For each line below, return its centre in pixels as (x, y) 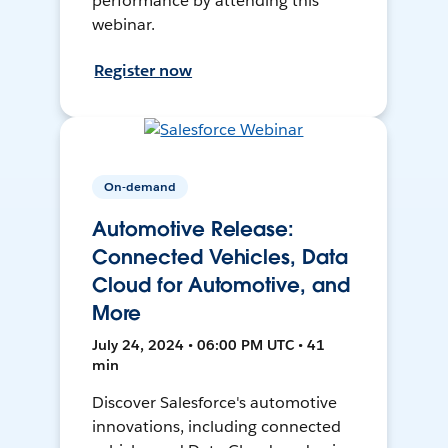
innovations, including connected (216, 427)
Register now (143, 71)
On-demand (140, 187)
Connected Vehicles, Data (220, 257)
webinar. (124, 25)
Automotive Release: (193, 229)
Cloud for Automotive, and (221, 285)
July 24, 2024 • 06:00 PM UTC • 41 (209, 345)
